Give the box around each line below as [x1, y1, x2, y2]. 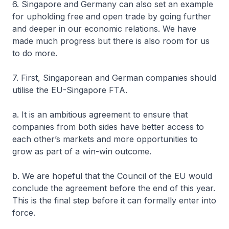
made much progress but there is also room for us [12, 36, 210, 46]
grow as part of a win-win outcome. [12, 146, 151, 156]
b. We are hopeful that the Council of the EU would [12, 171, 212, 181]
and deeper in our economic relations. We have [12, 24, 196, 34]
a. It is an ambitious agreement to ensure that [12, 109, 188, 120]
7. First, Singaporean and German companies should [12, 73, 216, 83]
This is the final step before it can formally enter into [12, 195, 216, 205]
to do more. [12, 48, 57, 58]
